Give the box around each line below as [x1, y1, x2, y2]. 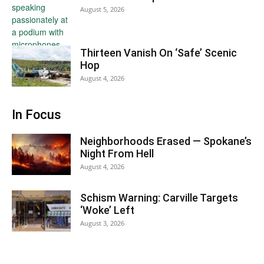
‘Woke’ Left [80, 204, 134, 216]
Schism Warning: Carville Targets [80, 192, 238, 204]
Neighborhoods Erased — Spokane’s [80, 135, 252, 147]
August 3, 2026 [80, 219, 124, 227]
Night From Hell [80, 147, 154, 160]
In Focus [12, 107, 61, 122]
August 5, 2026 [80, 5, 124, 14]
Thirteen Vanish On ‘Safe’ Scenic [80, 47, 237, 59]
